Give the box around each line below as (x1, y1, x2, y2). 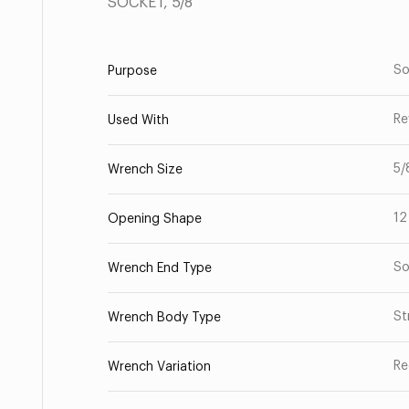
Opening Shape (107, 213, 202, 225)
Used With (107, 114, 169, 127)
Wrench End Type (107, 262, 212, 275)
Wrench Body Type (107, 311, 221, 324)
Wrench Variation (107, 361, 211, 373)
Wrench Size (107, 163, 183, 176)
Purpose (107, 65, 157, 78)
